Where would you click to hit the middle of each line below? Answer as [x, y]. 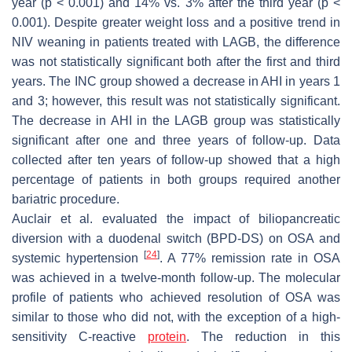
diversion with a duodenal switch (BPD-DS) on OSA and [176, 238]
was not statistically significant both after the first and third [176, 61]
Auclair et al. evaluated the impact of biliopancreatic [176, 218]
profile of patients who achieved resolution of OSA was [176, 297]
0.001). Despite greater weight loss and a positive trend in [176, 22]
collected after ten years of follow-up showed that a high [176, 159]
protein [167, 336]
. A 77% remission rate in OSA [250, 258]
